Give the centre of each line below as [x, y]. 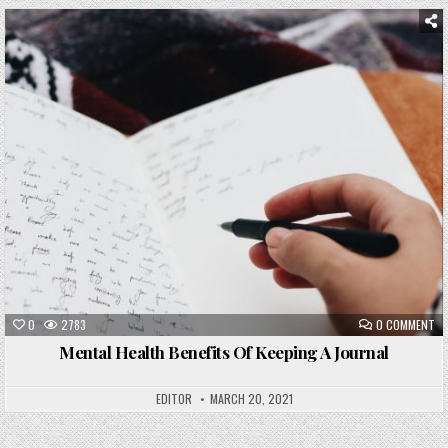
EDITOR [173, 399]
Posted [141, 57]
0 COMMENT [405, 325]
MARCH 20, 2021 [251, 399]
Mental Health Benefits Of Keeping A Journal [224, 352]
